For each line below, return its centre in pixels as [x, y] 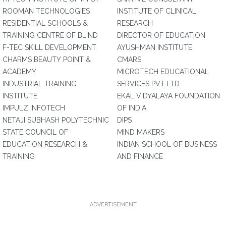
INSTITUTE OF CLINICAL [157, 11]
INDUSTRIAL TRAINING [40, 84]
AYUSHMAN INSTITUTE [155, 47]
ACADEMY [19, 72]
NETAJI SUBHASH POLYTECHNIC [56, 120]
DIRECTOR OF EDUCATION [161, 35]
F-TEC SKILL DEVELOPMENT [50, 47]
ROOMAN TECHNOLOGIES [46, 11]
